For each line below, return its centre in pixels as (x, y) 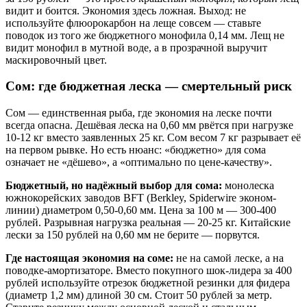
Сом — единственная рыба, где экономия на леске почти (139, 113)
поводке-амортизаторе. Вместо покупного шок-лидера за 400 (149, 271)
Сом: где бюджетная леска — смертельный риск (149, 86)
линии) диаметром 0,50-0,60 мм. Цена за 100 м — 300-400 (141, 210)
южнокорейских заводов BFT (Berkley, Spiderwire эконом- (141, 198)
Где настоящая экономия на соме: (89, 258)
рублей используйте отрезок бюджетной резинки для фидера (148, 283)
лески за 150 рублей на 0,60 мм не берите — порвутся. (133, 235)
